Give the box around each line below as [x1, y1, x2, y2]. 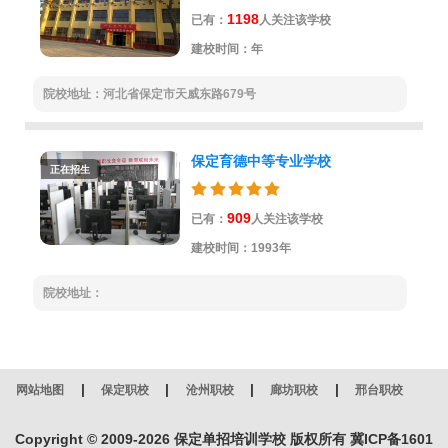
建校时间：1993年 [190, 241, 291, 256]
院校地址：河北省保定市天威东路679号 [42, 87, 256, 102]
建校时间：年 [190, 42, 263, 57]
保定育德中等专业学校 [190, 153, 331, 170]
